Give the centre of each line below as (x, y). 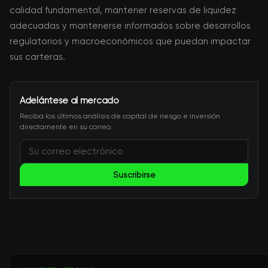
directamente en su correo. (66, 127)
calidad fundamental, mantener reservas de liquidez (123, 10)
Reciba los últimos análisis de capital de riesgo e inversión (120, 116)
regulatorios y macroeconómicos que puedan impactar (130, 41)
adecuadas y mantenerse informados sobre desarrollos (130, 26)
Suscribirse (134, 175)
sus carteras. (37, 57)
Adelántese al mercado (69, 100)
